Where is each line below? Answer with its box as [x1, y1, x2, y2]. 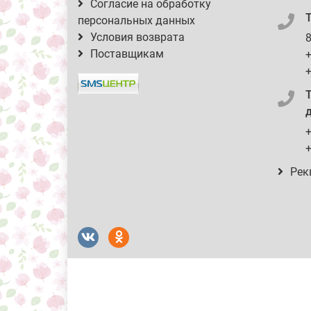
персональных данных [78, 14, 195, 27]
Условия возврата [90, 31, 185, 44]
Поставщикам [90, 47, 164, 60]
